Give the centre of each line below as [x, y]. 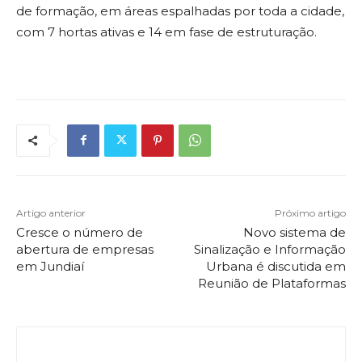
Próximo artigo [310, 213]
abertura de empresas [85, 249]
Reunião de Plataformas [271, 283]
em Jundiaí [50, 266]
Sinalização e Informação [269, 249]
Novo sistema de [294, 232]
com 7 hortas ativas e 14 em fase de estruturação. [166, 32]
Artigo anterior [51, 213]
